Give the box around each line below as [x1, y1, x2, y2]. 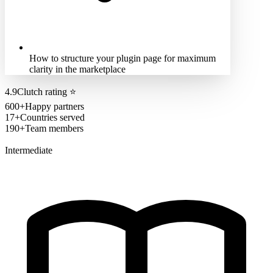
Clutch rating [17, 86, 67, 97]
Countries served [20, 112, 85, 122]
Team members [25, 122, 83, 133]
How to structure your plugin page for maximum [29, 52, 216, 63]
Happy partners [25, 101, 84, 112]
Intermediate [5, 144, 52, 155]
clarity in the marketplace [29, 63, 126, 74]
